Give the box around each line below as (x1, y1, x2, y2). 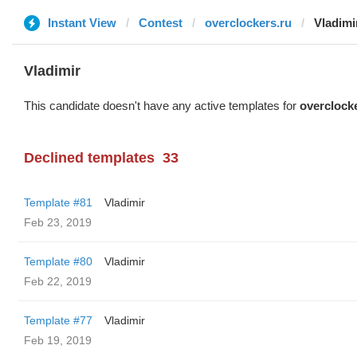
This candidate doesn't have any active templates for (24, 99, 300, 112)
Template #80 (24, 255, 92, 268)
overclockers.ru (205, 16, 292, 29)
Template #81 (24, 196, 92, 209)
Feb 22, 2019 (24, 275, 92, 288)
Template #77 (24, 314, 92, 327)
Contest (139, 16, 182, 29)
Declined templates (24, 150, 155, 166)
